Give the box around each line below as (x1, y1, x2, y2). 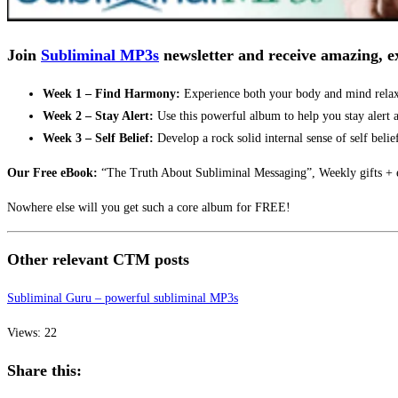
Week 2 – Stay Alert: (43, 109, 154, 123)
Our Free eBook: (7, 166, 98, 180)
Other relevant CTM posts (7, 251, 189, 269)
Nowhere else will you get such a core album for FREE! (7, 201, 291, 215)
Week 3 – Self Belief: (43, 131, 154, 146)
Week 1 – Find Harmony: (43, 87, 180, 101)
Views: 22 (7, 326, 57, 340)
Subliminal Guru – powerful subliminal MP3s (7, 291, 238, 306)
